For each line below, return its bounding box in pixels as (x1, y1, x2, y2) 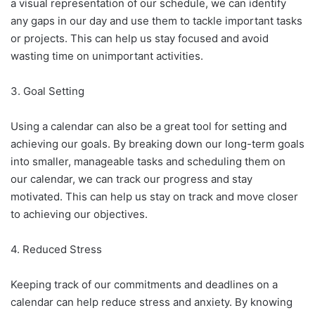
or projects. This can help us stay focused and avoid (11, 32, 269, 45)
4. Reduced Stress (11, 243, 102, 256)
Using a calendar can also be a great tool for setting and (11, 120, 287, 133)
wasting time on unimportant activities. (11, 49, 203, 63)
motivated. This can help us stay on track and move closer (11, 190, 298, 203)
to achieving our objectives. (11, 207, 148, 221)
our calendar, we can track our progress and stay (11, 172, 252, 186)
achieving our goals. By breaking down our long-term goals (11, 137, 304, 150)
